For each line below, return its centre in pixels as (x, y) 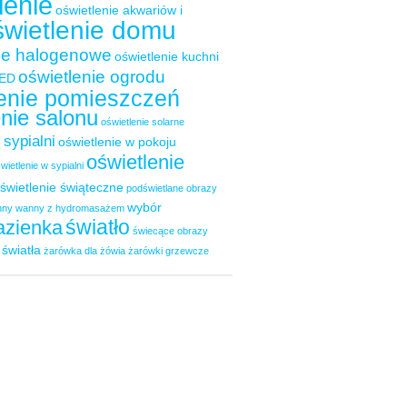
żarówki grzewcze (169, 251)
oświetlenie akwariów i (119, 10)
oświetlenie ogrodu (92, 77)
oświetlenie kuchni (167, 57)
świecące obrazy (170, 231)
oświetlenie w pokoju (117, 142)
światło (98, 228)
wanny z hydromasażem (70, 208)
